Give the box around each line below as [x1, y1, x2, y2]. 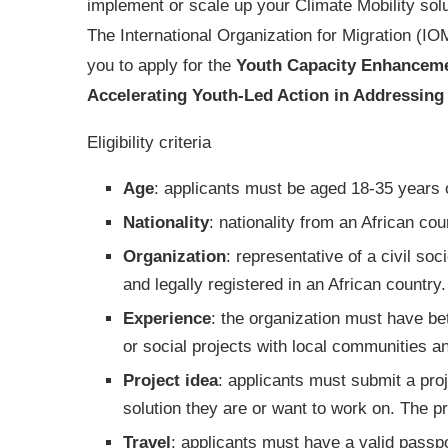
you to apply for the [87, 56, 236, 75]
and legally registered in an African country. [123, 275, 446, 294]
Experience [123, 309, 211, 328]
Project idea [123, 371, 218, 390]
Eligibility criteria [87, 133, 211, 152]
